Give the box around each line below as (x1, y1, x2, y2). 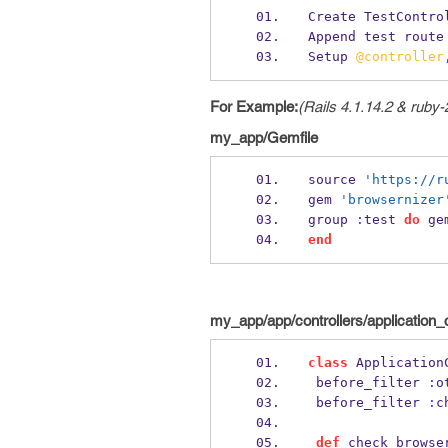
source (307, 172, 364, 187)
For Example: (210, 98, 298, 115)
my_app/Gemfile (210, 129, 318, 146)
